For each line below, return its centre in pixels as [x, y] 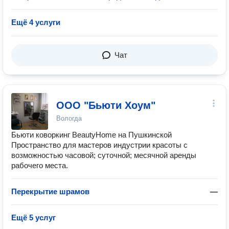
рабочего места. [40, 165]
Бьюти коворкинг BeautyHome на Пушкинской [91, 135]
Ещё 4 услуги [36, 22]
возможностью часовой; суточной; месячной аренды [104, 155]
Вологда [69, 118]
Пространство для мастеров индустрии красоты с [99, 145]
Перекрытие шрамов [50, 191]
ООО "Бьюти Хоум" [106, 105]
